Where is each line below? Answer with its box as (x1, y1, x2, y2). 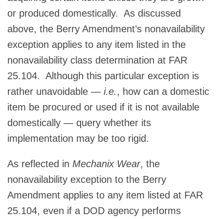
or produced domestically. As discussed (7, 7, 181, 19)
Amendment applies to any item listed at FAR (7, 189, 203, 200)
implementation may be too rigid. (7, 132, 149, 144)
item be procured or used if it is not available (7, 101, 199, 112)
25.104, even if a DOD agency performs (7, 205, 181, 216)
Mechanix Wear (72, 158, 140, 169)
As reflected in (7, 158, 72, 169)
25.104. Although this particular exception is (7, 70, 199, 81)
